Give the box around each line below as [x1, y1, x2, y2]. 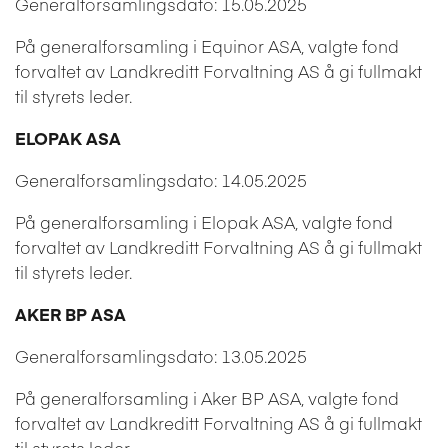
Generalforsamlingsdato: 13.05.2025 [15, 343, 307, 368]
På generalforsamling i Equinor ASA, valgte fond [15, 33, 399, 58]
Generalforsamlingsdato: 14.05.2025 [15, 167, 307, 192]
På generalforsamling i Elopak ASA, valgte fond [15, 209, 393, 234]
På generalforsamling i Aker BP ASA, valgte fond [15, 385, 399, 410]
